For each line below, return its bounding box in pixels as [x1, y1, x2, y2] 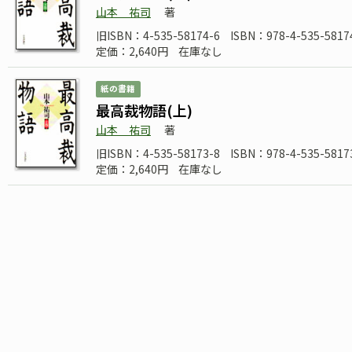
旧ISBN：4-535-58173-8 [96, 145, 220, 162]
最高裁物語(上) [96, 100, 192, 121]
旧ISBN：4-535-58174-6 [96, 27, 220, 44]
